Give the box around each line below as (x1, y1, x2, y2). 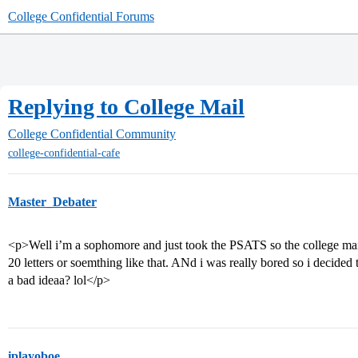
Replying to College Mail (8, 94, 245, 119)
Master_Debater (8, 195, 97, 209)
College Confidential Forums (8, 10, 154, 23)
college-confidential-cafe (8, 147, 120, 160)
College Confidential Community (8, 127, 176, 141)
